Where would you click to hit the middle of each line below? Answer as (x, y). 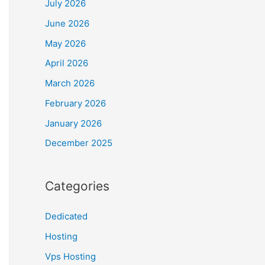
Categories (77, 186)
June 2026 (67, 23)
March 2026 (70, 83)
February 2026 (75, 103)
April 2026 (67, 63)
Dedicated (66, 216)
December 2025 (79, 143)
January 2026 (73, 123)
